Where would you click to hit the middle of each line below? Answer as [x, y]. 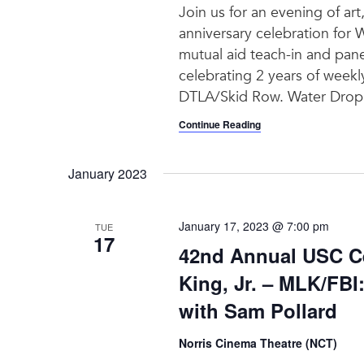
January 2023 [108, 173]
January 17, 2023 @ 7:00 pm [253, 225]
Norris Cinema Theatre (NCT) [258, 342]
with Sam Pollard [258, 310]
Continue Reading [219, 124]
